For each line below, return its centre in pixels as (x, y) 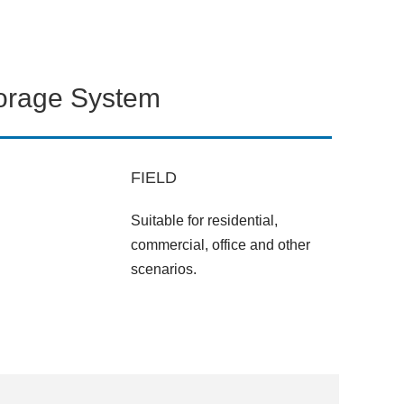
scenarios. (164, 270)
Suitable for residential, (204, 221)
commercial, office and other (220, 245)
